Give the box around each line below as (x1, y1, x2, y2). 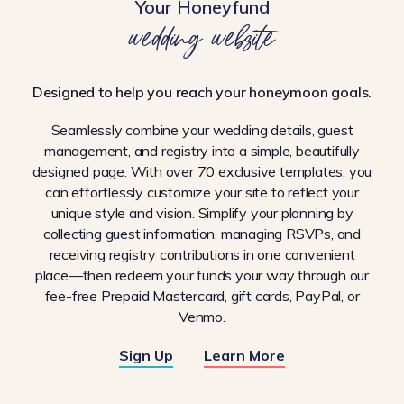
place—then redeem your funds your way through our (34, 265, 370, 284)
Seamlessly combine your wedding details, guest (50, 120, 353, 139)
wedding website (129, 15, 275, 55)
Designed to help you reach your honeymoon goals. (32, 82, 372, 101)
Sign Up (119, 345, 173, 364)
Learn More (204, 345, 285, 364)
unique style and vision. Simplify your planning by (50, 203, 353, 222)
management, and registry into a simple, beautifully (44, 141, 360, 160)
